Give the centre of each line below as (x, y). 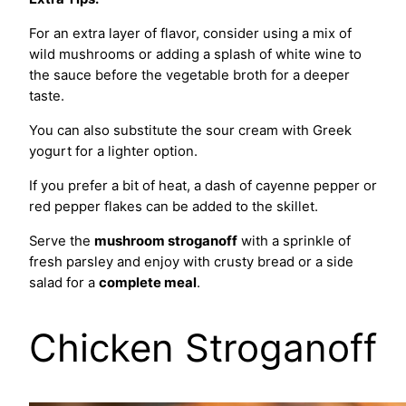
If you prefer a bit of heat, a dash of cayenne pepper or (203, 186)
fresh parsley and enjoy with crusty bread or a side (191, 261)
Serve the (62, 241)
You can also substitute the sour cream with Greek (190, 131)
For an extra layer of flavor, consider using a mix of (190, 34)
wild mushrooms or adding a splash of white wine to (195, 55)
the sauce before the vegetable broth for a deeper (189, 76)
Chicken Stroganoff (203, 347)
